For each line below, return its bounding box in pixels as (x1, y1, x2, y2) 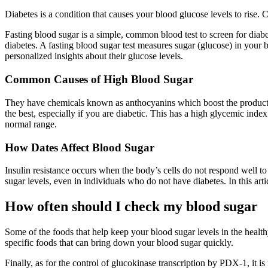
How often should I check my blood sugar (5, 199, 258, 215)
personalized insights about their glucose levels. (5, 51, 183, 62)
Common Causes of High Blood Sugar (5, 73, 193, 86)
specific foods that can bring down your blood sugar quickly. (5, 237, 233, 248)
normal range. (5, 118, 57, 129)
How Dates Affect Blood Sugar (5, 141, 154, 154)
